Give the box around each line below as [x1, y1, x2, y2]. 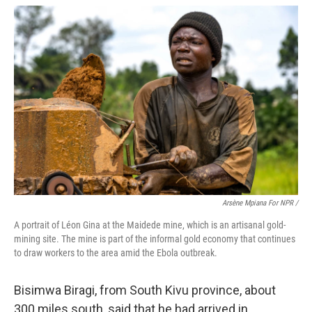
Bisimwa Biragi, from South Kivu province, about [14, 283, 276, 297]
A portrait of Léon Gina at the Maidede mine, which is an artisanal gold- [14, 219, 286, 231]
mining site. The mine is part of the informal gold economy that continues [14, 233, 295, 244]
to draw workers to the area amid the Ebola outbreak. [14, 247, 217, 258]
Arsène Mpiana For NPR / [222, 198, 298, 208]
